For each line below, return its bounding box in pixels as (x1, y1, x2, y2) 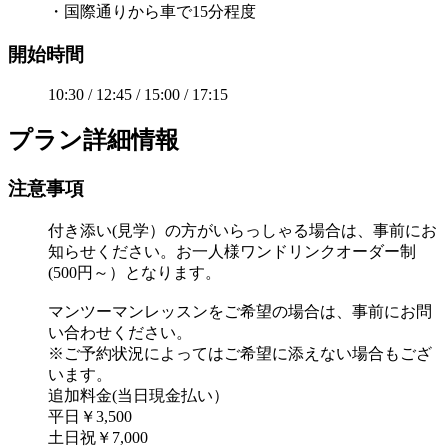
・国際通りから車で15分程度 (48, 2, 256, 20)
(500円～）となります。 (48, 263, 221, 281)
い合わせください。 (48, 323, 192, 341)
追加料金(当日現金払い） (48, 386, 229, 404)
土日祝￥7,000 (48, 428, 148, 446)
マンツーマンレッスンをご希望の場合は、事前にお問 (48, 302, 432, 320)
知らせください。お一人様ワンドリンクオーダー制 (48, 242, 416, 260)
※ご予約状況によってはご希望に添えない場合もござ (48, 344, 432, 362)
